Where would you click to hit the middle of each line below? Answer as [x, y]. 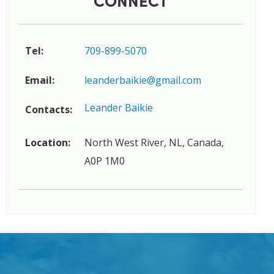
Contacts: [49, 109]
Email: [40, 80]
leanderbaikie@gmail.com [143, 80]
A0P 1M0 [105, 161]
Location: [48, 142]
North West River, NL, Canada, [154, 142]
